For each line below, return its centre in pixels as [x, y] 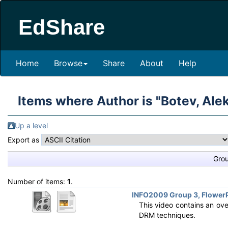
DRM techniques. [167, 215]
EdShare [62, 27]
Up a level [31, 125]
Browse [68, 63]
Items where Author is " [89, 101]
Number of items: [37, 181]
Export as [24, 140]
